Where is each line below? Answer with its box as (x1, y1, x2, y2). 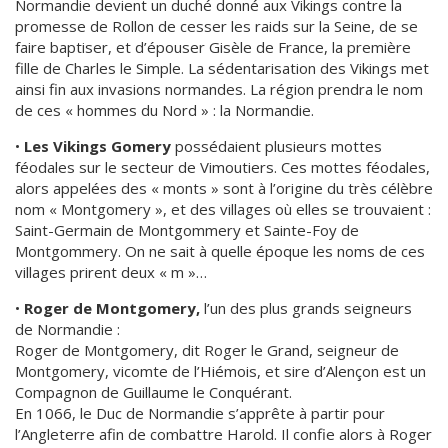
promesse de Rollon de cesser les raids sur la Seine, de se (15, 16, 418, 36)
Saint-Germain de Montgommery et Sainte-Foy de (15, 220, 359, 240)
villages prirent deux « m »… (15, 262, 207, 282)
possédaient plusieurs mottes (175, 136, 382, 156)
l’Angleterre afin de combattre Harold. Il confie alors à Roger (15, 424, 432, 444)
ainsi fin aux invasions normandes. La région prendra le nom (15, 79, 423, 99)
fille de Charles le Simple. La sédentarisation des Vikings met (15, 58, 429, 78)
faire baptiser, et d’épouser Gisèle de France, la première (15, 37, 411, 57)
